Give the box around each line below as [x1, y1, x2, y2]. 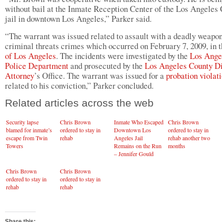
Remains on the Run [114, 142, 162, 150]
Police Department [5, 60, 68, 71]
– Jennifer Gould [114, 150, 154, 158]
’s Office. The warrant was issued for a [34, 70, 166, 81]
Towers [6, 142, 23, 150]
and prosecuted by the [68, 60, 145, 71]
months [168, 142, 185, 150]
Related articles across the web [5, 97, 154, 109]
